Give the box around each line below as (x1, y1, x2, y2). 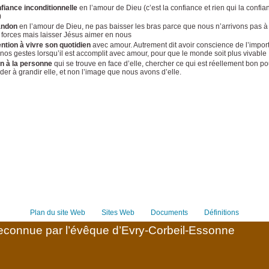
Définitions (204, 208, 240, 217)
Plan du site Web (29, 208, 85, 217)
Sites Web (101, 208, 134, 217)
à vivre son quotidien (19, 41, 91, 50)
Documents (151, 208, 189, 217)
